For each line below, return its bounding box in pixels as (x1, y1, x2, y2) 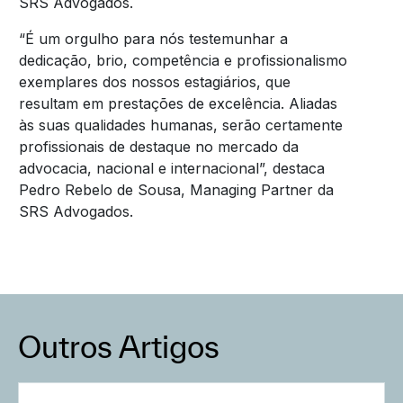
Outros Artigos (18, 328, 219, 364)
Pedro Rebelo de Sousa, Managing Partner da (18, 180, 334, 199)
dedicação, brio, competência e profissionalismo (18, 50, 347, 69)
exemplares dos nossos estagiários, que (18, 72, 291, 91)
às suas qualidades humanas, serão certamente (18, 115, 343, 134)
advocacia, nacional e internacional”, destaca (18, 158, 325, 177)
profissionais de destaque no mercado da (18, 137, 299, 156)
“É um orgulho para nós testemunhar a (18, 29, 288, 48)
